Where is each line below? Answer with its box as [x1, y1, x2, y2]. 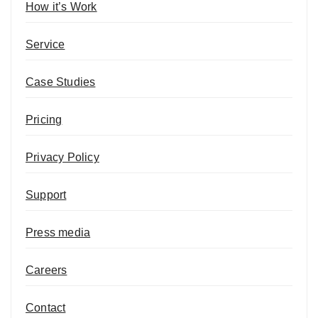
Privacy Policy [26, 150, 99, 163]
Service [26, 38, 65, 50]
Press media [26, 226, 91, 238]
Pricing [26, 113, 62, 126]
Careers [26, 263, 67, 276]
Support [26, 188, 67, 201]
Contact [26, 301, 66, 314]
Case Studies [26, 75, 96, 88]
